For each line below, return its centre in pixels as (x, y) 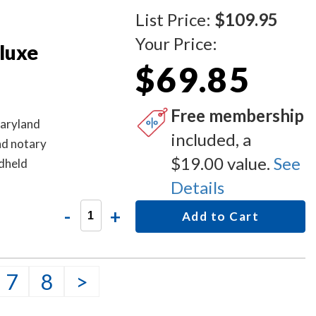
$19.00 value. (223, 163)
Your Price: (177, 43)
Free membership (238, 115)
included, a (211, 139)
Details (198, 187)
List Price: (175, 19)
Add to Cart (220, 216)
